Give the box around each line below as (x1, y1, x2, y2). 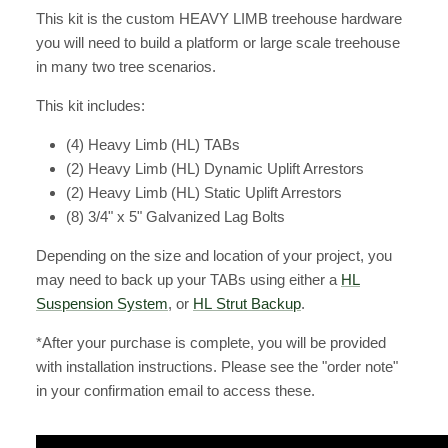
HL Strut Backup (193, 294, 301, 312)
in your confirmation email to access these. (36, 381, 315, 399)
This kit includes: (36, 96, 145, 114)
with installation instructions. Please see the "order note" (36, 357, 398, 375)
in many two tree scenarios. (36, 57, 220, 75)
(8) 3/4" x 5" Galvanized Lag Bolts (66, 207, 285, 225)
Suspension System (36, 294, 168, 312)
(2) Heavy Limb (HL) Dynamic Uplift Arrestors (66, 159, 364, 177)
